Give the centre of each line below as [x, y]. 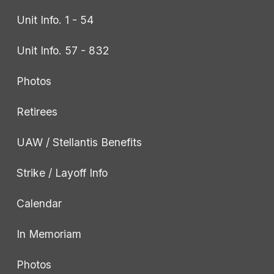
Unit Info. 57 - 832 [62, 50]
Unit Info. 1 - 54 [55, 20]
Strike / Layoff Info [62, 172]
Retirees [37, 111]
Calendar [39, 203]
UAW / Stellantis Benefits [79, 142]
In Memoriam [49, 234]
